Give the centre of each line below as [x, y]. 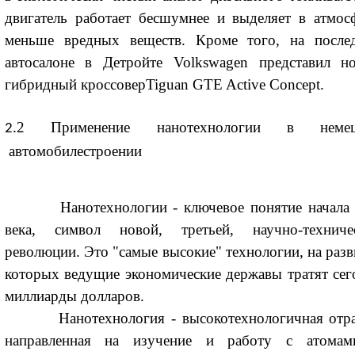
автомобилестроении [73, 151]
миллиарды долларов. [74, 296]
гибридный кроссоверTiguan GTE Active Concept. [164, 85]
